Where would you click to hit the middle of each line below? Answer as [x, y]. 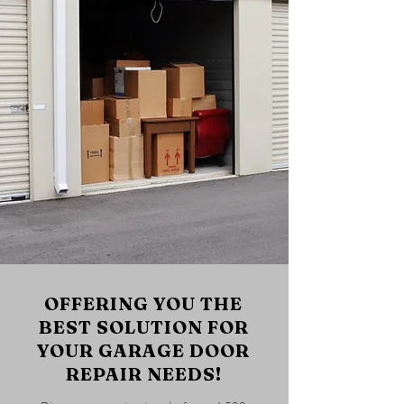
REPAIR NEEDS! [143, 374]
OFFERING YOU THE [143, 303]
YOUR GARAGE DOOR [143, 350]
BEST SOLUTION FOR [143, 327]
